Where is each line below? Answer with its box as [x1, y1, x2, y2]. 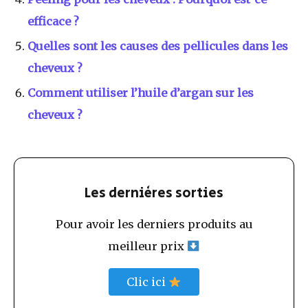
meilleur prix [108, 239, 188, 254]
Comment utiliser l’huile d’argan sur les [27, 86, 254, 100]
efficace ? [27, 14, 79, 29]
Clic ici [126, 275, 169, 289]
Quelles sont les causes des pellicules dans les [27, 39, 288, 54]
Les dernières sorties [85, 184, 223, 204]
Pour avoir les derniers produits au [55, 217, 253, 232]
